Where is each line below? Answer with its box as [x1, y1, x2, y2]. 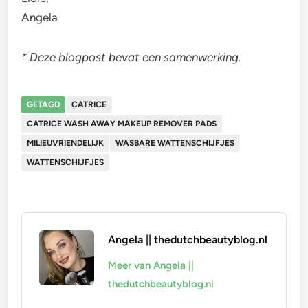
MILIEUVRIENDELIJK [27, 138, 104, 148]
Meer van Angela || [108, 259, 195, 272]
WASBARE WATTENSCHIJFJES [115, 138, 235, 148]
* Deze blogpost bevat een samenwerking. [21, 50, 245, 65]
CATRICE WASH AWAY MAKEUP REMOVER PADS [27, 119, 217, 129]
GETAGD [27, 100, 60, 110]
